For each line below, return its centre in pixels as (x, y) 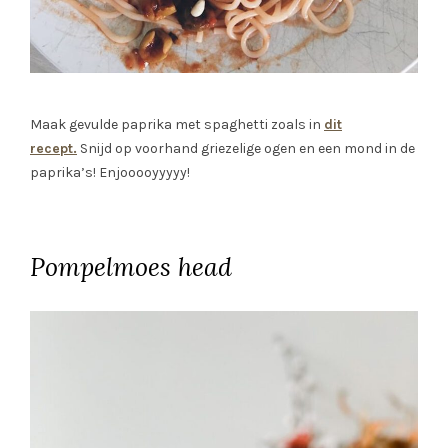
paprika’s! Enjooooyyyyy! (110, 172)
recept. (53, 148)
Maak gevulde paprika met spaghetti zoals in (177, 124)
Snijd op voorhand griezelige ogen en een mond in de (246, 148)
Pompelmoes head (131, 266)
